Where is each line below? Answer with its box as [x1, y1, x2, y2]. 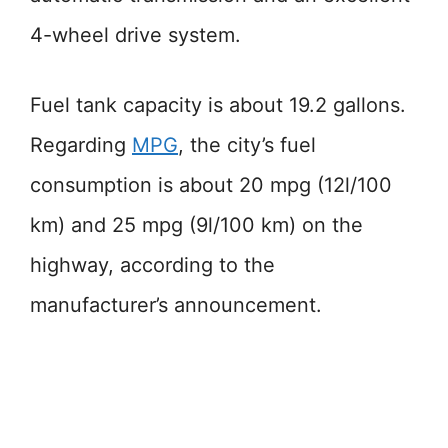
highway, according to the [30, 253, 275, 277]
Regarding [30, 133, 132, 157]
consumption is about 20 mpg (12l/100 [30, 173, 392, 197]
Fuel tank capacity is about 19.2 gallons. [30, 93, 406, 117]
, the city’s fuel [178, 133, 316, 157]
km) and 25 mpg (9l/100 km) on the [30, 213, 363, 237]
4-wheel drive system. [30, 23, 241, 47]
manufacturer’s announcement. [30, 293, 322, 317]
